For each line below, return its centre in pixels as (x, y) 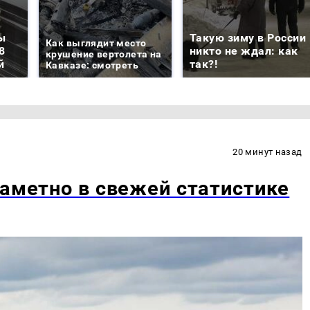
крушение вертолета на (104, 54)
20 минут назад (267, 152)
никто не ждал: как (244, 51)
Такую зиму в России (248, 38)
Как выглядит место (96, 43)
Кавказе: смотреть (92, 65)
